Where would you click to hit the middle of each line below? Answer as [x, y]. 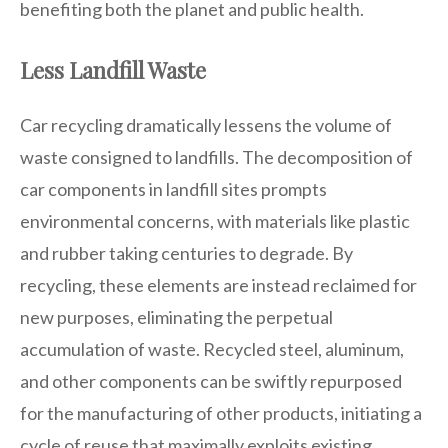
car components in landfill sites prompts [173, 188]
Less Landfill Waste [113, 69]
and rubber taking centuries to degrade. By [186, 252]
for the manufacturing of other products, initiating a [221, 412]
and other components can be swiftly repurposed [211, 380]
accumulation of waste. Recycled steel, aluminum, [212, 348]
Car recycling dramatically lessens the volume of [206, 124]
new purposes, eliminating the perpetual [176, 316]
